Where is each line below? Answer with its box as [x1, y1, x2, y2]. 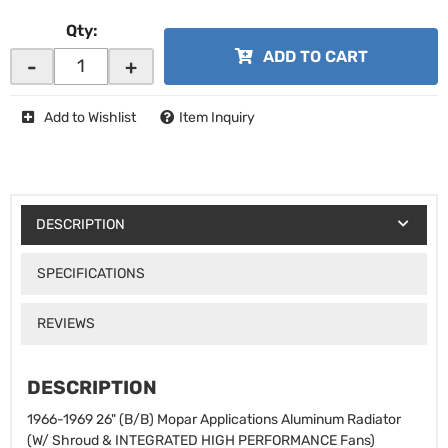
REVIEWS [36, 314, 95, 332]
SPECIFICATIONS [36, 264, 145, 282]
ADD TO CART [262, 47, 368, 66]
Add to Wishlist [44, 109, 136, 126]
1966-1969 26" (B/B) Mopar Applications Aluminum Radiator [27, 411, 401, 429]
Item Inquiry [179, 109, 255, 126]
